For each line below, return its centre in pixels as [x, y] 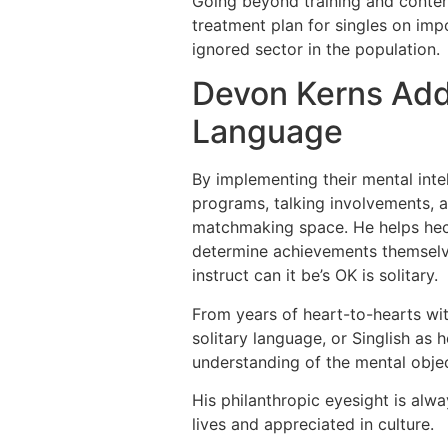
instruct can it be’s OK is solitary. [315, 275]
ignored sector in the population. [316, 48]
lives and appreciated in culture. [313, 423]
